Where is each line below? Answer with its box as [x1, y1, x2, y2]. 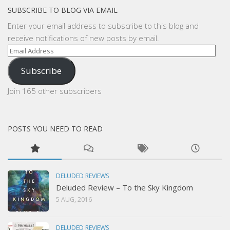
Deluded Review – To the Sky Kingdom [56, 182, 193, 193]
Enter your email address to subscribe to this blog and [8, 21, 199, 31]
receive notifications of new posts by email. [8, 33, 159, 44]
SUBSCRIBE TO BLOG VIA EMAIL [8, 5, 118, 15]
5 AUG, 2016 [56, 195, 92, 204]
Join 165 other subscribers [8, 85, 102, 96]
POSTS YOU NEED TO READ [8, 123, 103, 133]
